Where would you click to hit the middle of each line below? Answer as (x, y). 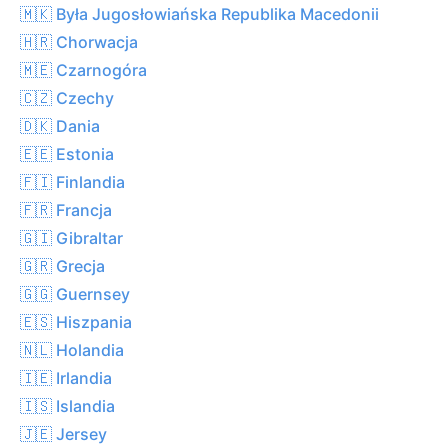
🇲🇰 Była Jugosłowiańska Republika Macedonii (199, 13)
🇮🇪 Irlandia (66, 377)
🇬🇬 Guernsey (75, 293)
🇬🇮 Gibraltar (71, 237)
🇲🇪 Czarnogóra (83, 69)
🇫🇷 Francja (66, 209)
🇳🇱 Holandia (72, 349)
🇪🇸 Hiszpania (76, 321)
